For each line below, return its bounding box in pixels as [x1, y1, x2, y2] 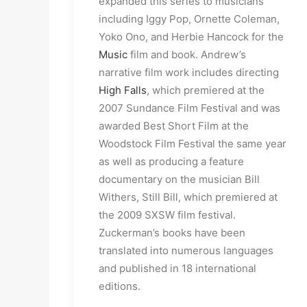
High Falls [99, 84, 147, 97]
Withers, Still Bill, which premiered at [99, 191, 278, 204]
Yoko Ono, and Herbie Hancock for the [99, 30, 284, 43]
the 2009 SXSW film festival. [99, 208, 236, 221]
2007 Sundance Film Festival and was [99, 101, 280, 114]
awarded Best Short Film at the [99, 119, 249, 132]
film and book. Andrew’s [127, 48, 246, 61]
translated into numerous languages [99, 244, 273, 257]
